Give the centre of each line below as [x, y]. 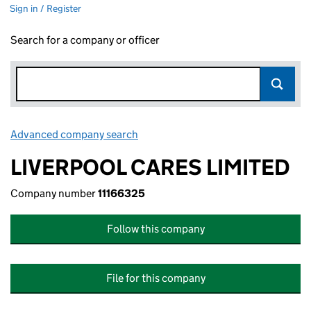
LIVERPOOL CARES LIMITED [150, 167]
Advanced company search [74, 134]
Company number [54, 193]
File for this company [155, 278]
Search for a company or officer [85, 40]
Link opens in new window [202, 134]
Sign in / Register [45, 8]
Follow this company [155, 229]
